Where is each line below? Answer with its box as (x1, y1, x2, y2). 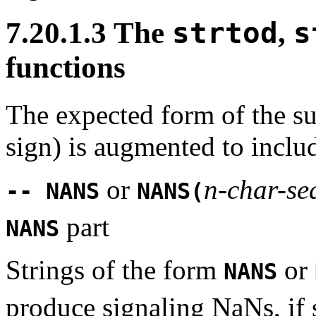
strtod (172, 16, 278, 50)
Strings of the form (6, 254, 224, 285)
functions (6, 51, 126, 84)
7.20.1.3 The (6, 16, 172, 49)
